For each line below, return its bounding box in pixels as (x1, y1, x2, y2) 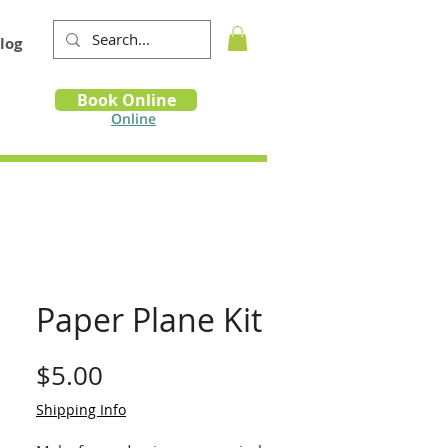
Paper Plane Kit (36, 298, 262, 342)
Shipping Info (36, 400, 126, 420)
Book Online (76, 89, 176, 112)
